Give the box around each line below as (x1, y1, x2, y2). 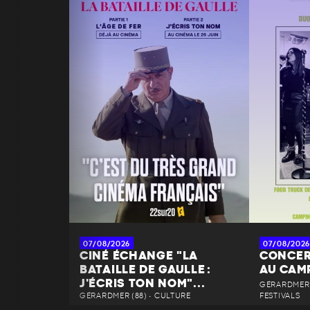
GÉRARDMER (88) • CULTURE (80, 291, 191, 300)
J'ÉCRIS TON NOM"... (80, 277, 206, 289)
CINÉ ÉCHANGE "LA (80, 250, 199, 262)
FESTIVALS (259, 291, 300, 300)
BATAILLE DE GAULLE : (80, 264, 211, 275)
